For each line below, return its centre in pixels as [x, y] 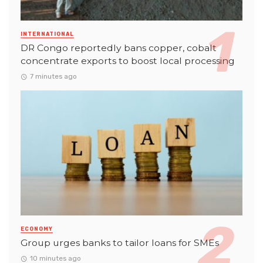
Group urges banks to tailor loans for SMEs [120, 242]
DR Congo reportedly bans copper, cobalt [119, 48]
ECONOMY [37, 229]
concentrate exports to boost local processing [128, 60]
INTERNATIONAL [47, 34]
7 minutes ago [53, 77]
